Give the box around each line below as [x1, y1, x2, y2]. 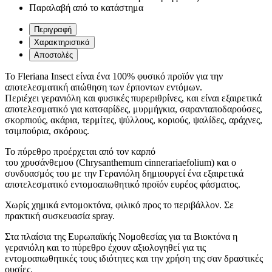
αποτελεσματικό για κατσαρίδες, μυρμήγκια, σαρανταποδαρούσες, [5, 104, 262, 115]
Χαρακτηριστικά [34, 38, 90, 47]
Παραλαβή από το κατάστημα [29, 2, 143, 13]
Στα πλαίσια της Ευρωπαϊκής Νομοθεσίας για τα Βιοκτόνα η [5, 231, 237, 242]
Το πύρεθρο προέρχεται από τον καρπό [5, 146, 155, 157]
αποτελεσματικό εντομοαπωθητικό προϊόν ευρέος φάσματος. [5, 179, 240, 190]
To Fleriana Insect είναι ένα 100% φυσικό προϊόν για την [5, 71, 223, 82]
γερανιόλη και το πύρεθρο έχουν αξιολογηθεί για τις [5, 242, 206, 253]
